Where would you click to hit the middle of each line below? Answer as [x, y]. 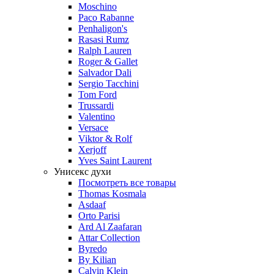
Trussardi [96, 106]
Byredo [93, 249]
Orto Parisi [99, 216]
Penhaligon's [103, 28]
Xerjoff [92, 150]
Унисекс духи [83, 172]
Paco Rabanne [106, 17]
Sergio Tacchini [109, 83]
